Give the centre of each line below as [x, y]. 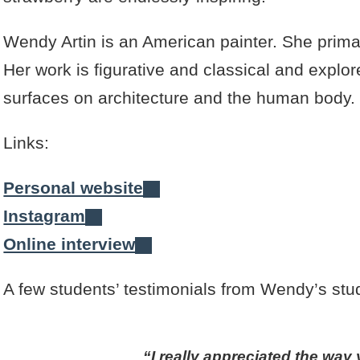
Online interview [70, 244]
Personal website [74, 188]
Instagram [45, 216]
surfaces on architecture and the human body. [180, 98]
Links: [27, 143]
